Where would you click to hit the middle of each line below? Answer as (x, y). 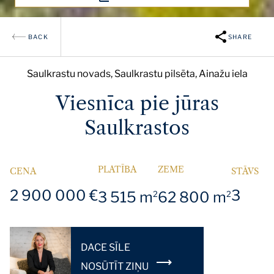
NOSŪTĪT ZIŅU (116, 267)
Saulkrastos (137, 127)
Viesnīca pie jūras (137, 103)
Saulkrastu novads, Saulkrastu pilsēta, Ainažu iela (137, 73)
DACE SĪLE (106, 248)
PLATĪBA (117, 169)
